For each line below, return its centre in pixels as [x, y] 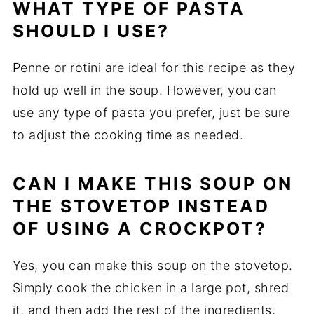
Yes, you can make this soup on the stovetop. [152, 266]
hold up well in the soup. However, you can [144, 90]
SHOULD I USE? [91, 31]
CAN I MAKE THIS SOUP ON [152, 184]
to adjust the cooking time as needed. [128, 135]
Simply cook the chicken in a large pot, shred [151, 288]
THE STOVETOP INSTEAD [141, 206]
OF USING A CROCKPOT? [139, 229]
